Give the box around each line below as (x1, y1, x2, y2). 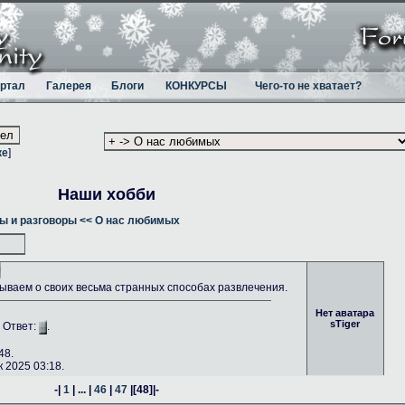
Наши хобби (58, 184, 155, 203)
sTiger (330, 317, 361, 329)
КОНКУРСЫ (165, 80, 227, 92)
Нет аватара (316, 306, 375, 318)
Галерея (45, 80, 91, 92)
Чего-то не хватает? (254, 80, 362, 92)
